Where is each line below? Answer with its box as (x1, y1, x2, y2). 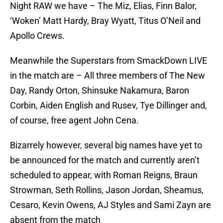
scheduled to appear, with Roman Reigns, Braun (10, 170, 198, 181)
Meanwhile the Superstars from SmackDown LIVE (10, 55, 207, 66)
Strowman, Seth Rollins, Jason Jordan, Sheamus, (10, 185, 204, 196)
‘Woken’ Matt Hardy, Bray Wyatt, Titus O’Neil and (10, 15, 201, 26)
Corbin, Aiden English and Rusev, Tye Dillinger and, (10, 100, 207, 111)
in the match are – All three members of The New (10, 70, 205, 81)
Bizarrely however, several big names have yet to (10, 140, 202, 151)
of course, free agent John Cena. (10, 115, 139, 126)
